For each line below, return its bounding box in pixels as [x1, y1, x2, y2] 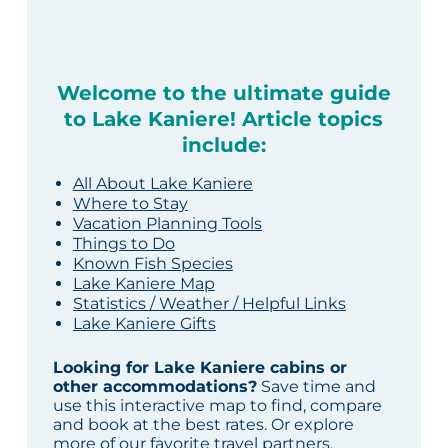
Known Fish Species [72, 254, 233, 274]
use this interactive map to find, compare [52, 396, 382, 416]
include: [181, 133, 266, 158]
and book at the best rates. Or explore [52, 415, 354, 435]
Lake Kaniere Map [72, 274, 215, 294]
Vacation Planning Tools [72, 214, 262, 234]
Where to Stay [72, 194, 188, 214]
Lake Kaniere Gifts [72, 314, 216, 334]
